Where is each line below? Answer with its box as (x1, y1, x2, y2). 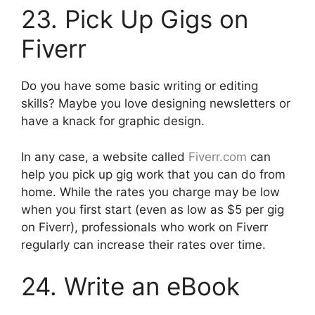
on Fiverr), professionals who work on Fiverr (21, 219, 268, 234)
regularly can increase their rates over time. (21, 237, 266, 252)
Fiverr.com (188, 149, 247, 164)
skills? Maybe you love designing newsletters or (21, 96, 290, 111)
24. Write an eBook (21, 271, 240, 302)
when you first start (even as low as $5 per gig (21, 202, 284, 217)
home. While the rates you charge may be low (21, 184, 280, 199)
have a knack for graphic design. (21, 114, 205, 129)
